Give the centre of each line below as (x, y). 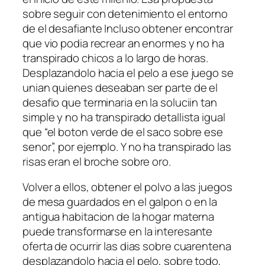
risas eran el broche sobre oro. (97, 161)
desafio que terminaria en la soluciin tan (120, 102)
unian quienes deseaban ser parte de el (120, 87)
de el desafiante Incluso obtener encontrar (128, 28)
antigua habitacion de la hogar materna (119, 217)
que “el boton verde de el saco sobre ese (123, 132)
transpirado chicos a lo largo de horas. (116, 58)
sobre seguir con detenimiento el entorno (125, 13)
